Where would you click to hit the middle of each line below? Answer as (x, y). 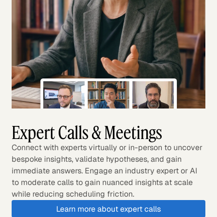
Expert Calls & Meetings (87, 133)
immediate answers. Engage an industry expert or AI (104, 171)
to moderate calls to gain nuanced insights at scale (102, 183)
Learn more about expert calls (108, 209)
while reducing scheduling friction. (73, 194)
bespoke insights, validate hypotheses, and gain (97, 159)
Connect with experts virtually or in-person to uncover (107, 148)
